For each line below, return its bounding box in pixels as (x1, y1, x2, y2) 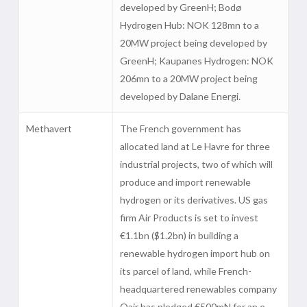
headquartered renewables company (119, 283, 277, 295)
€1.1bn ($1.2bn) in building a (119, 230, 238, 241)
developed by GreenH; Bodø (119, 1, 242, 13)
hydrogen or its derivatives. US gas (119, 194, 268, 206)
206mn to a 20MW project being (119, 73, 258, 84)
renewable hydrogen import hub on (119, 247, 270, 259)
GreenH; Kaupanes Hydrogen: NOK (119, 55, 273, 66)
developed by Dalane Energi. (119, 90, 241, 102)
